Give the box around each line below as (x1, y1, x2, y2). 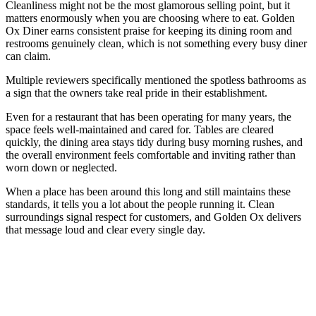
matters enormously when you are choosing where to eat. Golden (6, 11, 295, 24)
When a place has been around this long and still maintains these (6, 185, 291, 197)
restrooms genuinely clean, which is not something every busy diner (6, 37, 307, 49)
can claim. (6, 49, 51, 62)
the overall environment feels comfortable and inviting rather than (6, 148, 296, 161)
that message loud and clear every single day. (6, 223, 205, 236)
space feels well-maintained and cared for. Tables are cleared (6, 123, 274, 135)
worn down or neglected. (6, 161, 117, 174)
